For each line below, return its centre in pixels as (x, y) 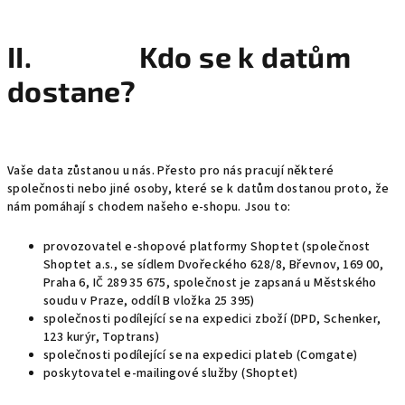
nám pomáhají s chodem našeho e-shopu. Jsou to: (149, 207)
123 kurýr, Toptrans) (102, 337)
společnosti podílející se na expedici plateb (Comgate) (201, 355)
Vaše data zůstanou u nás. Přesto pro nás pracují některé (171, 171)
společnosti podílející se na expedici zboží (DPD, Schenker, (212, 319)
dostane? (72, 90)
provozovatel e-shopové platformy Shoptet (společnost (207, 247)
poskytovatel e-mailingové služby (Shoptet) (171, 373)
